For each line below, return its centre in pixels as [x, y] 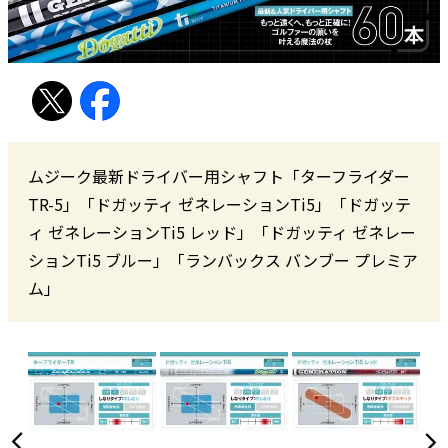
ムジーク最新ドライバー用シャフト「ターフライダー [219, 176]
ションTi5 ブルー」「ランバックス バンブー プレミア [223, 260]
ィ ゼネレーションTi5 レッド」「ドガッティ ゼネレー [222, 232]
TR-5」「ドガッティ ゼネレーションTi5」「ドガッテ [219, 204]
